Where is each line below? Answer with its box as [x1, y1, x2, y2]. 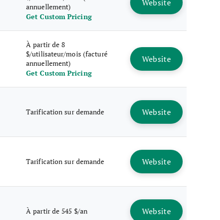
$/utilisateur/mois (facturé [26, 49, 108, 58]
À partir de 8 [26, 40, 65, 49]
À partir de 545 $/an [26, 206, 87, 216]
